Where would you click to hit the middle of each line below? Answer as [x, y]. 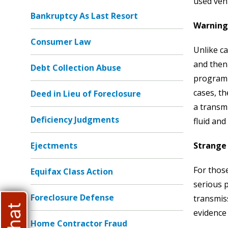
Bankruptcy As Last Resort [84, 16]
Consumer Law [61, 42]
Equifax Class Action [72, 172]
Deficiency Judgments [75, 120]
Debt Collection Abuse [76, 68]
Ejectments [54, 146]
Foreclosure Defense [72, 197]
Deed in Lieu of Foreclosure [86, 94]
